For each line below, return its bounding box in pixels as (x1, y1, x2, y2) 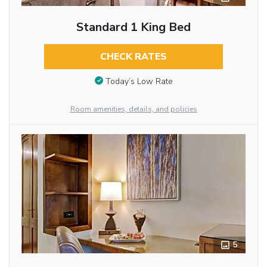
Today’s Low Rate (105, 75, 173, 87)
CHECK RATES (100, 49, 167, 63)
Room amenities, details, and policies (70, 104, 197, 114)
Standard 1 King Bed (76, 18, 191, 35)
